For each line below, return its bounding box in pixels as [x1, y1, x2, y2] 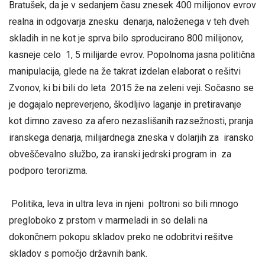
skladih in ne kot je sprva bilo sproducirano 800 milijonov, [9, 33, 243, 44]
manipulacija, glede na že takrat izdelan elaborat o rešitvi [9, 66, 241, 77]
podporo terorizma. [9, 165, 88, 177]
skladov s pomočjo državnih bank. [9, 247, 147, 259]
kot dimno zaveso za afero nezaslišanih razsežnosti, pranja [9, 115, 253, 127]
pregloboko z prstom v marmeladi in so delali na [9, 214, 208, 226]
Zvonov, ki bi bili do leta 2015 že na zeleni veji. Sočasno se [9, 82, 254, 94]
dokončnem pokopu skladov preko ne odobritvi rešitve [9, 231, 233, 243]
